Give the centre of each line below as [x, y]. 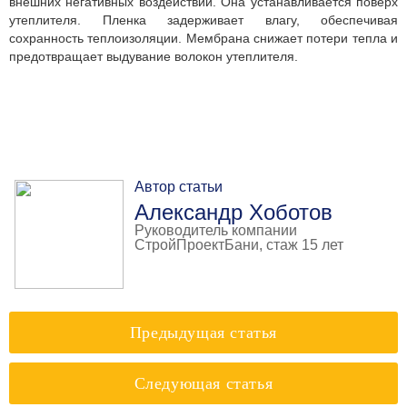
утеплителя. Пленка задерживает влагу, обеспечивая [203, 20]
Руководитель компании [216, 230]
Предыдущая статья [203, 333]
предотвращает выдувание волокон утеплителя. [154, 56]
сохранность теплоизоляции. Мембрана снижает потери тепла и [203, 38]
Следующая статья [203, 383]
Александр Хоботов [233, 212]
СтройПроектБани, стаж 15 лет [239, 245]
